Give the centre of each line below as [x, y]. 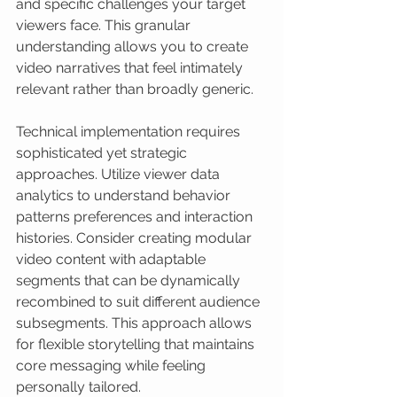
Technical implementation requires [130, 132]
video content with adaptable [113, 259]
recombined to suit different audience [140, 302]
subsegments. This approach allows [136, 323]
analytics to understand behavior [125, 195]
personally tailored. [78, 387]
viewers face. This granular [105, 25]
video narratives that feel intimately [131, 68]
